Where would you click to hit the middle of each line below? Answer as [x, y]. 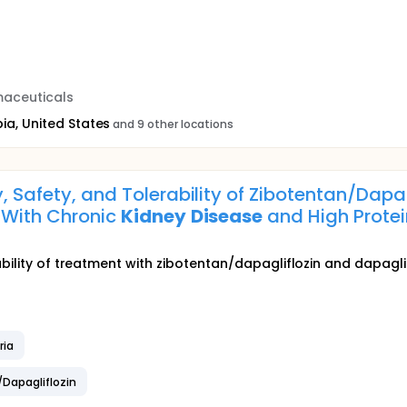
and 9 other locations [173, 124]
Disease [227, 216]
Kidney [153, 216]
